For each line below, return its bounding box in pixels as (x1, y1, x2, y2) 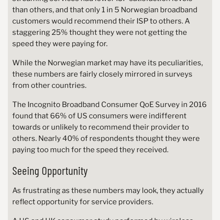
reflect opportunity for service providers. (12, 197, 153, 207)
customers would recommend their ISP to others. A (12, 17, 190, 26)
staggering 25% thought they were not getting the (12, 28, 187, 37)
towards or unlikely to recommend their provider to (12, 123, 189, 132)
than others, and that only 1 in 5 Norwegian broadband (12, 5, 197, 15)
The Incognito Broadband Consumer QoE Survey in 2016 (12, 100, 207, 110)
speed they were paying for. (12, 39, 108, 49)
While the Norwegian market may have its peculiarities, (12, 58, 203, 68)
